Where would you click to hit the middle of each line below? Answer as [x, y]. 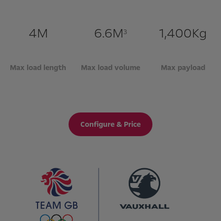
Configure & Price [110, 124]
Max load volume [110, 68]
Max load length [38, 68]
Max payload [183, 68]
